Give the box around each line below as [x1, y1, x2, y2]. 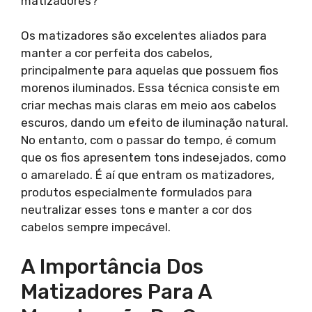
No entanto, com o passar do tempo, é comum [21, 133, 276, 147]
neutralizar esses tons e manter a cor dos [21, 203, 252, 217]
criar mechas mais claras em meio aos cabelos [21, 98, 276, 112]
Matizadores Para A [21, 279, 212, 304]
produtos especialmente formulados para [21, 185, 252, 199]
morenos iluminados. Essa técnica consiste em [21, 81, 280, 95]
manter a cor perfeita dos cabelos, [21, 46, 212, 60]
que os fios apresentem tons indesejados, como [21, 150, 286, 164]
